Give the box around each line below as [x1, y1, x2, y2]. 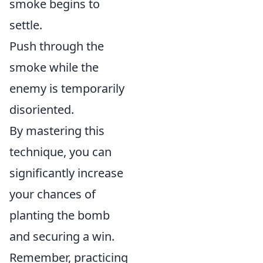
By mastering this [9, 122, 104, 139]
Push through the [9, 38, 104, 54]
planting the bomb [9, 207, 110, 223]
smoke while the [9, 59, 99, 75]
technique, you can [9, 143, 112, 160]
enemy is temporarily [9, 80, 124, 96]
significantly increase [9, 164, 123, 181]
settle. [9, 16, 42, 33]
